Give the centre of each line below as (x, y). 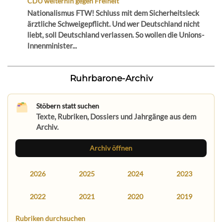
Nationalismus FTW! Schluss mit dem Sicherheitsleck (113, 13)
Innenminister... (52, 46)
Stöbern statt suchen (67, 106)
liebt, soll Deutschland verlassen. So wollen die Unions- (115, 35)
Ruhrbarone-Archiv (111, 78)
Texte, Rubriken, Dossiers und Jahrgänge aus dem (116, 117)
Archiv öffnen (111, 148)
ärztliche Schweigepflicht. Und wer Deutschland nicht (113, 24)
